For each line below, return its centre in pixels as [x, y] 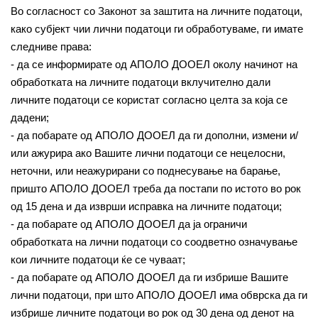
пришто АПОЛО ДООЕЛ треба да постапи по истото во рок [156, 188]
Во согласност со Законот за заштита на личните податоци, [157, 11]
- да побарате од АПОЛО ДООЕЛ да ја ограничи [129, 224]
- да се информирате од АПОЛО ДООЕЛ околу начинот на [154, 64]
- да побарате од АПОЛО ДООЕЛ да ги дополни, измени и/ [154, 135]
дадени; [30, 117]
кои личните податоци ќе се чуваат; [98, 259]
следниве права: [51, 46]
